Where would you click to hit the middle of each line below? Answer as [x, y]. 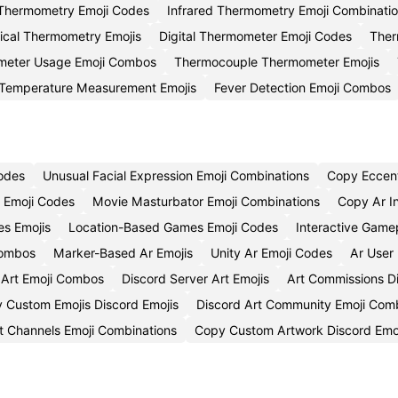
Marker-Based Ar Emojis [123, 253]
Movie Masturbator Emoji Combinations [206, 201]
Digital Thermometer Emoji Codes [255, 36]
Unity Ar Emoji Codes [271, 253]
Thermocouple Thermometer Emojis [277, 62]
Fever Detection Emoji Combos [302, 88]
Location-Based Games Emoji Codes [173, 227]
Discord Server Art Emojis [195, 279]
